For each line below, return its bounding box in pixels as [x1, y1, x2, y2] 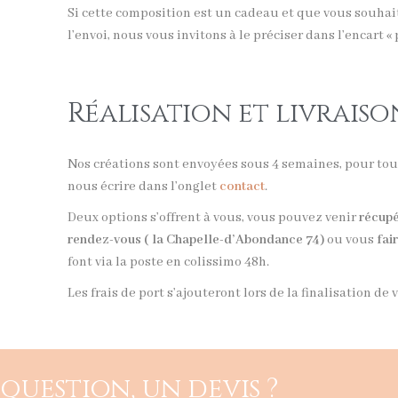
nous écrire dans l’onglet [67, 178, 219, 195]
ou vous [323, 231, 377, 248]
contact [219, 178, 265, 195]
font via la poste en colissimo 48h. [67, 253, 269, 270]
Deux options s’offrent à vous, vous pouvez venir [67, 209, 359, 226]
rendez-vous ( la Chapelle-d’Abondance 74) [67, 231, 324, 248]
